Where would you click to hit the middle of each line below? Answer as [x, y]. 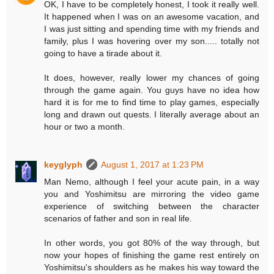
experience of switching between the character [152, 206]
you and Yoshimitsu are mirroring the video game [152, 194]
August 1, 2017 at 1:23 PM [153, 165]
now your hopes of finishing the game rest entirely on [152, 255]
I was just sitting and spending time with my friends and [152, 29]
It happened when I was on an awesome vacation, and [152, 17]
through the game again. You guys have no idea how [152, 90]
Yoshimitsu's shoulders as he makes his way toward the [152, 268]
